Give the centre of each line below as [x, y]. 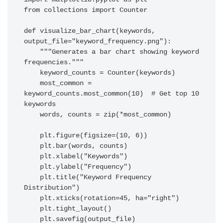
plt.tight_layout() [32, 209]
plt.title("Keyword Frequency [32, 177]
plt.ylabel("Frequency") [32, 167]
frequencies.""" [54, 62]
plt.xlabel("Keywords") [32, 156]
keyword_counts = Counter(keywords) [32, 73]
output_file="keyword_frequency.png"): [98, 41]
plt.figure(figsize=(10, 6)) [32, 135]
